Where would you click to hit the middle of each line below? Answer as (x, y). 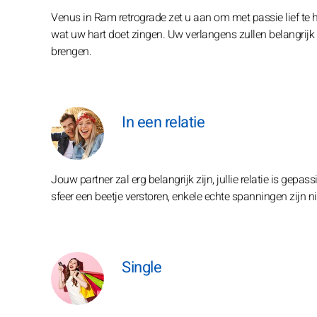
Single (142, 267)
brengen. (71, 52)
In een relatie (163, 122)
